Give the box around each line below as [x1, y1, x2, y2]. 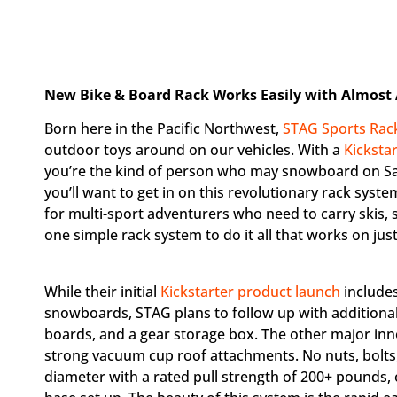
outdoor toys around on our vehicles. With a [44, 139, 344, 160]
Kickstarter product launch [160, 281, 340, 301]
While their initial [44, 281, 160, 301]
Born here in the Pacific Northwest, [44, 118, 283, 138]
